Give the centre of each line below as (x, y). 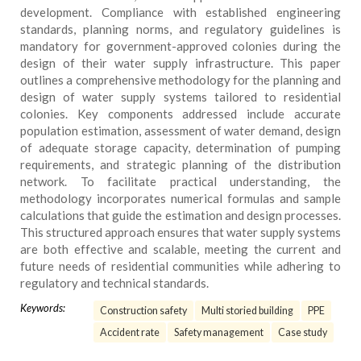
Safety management (219, 332)
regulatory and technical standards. (114, 283)
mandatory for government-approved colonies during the (180, 46)
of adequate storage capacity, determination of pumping (180, 147)
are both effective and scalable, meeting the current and (180, 249)
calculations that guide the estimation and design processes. (180, 215)
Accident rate (130, 332)
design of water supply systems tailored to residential (180, 97)
